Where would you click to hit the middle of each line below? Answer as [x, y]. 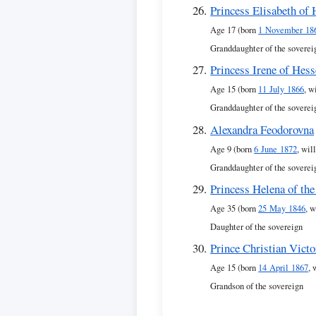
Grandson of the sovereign [257, 286]
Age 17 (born [235, 30]
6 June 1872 [276, 149]
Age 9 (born [232, 149]
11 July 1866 [281, 90]
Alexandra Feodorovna [262, 129]
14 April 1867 [284, 268]
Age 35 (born [235, 208]
